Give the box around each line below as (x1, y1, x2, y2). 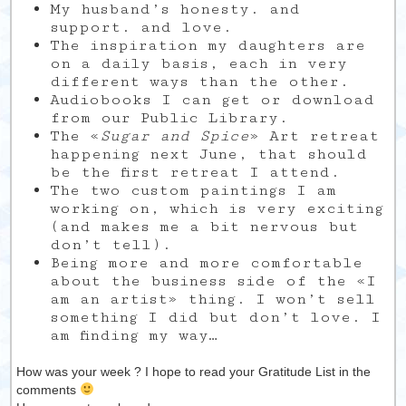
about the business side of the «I (49, 272, 376, 290)
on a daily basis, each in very (49, 54, 347, 72)
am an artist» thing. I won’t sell (49, 290, 375, 308)
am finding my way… (49, 326, 218, 344)
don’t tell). (49, 236, 171, 254)
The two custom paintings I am (49, 181, 336, 199)
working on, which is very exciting (49, 199, 383, 217)
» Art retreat (248, 127, 379, 145)
